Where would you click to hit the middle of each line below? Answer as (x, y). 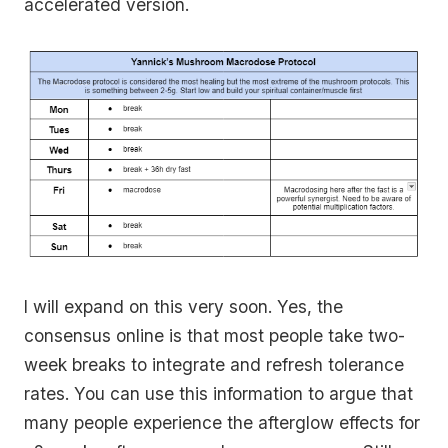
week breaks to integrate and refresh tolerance (214, 364)
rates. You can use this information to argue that (218, 393)
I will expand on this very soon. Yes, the (183, 306)
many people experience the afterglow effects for (222, 422)
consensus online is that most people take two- (214, 335)
